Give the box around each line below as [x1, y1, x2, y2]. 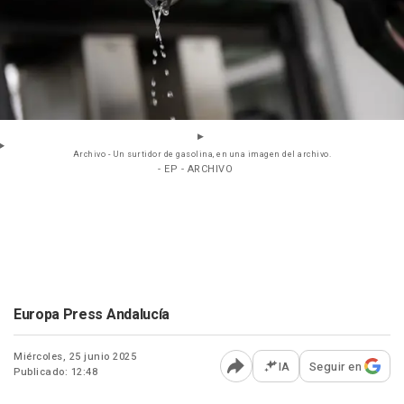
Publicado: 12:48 [14, 363, 97, 380]
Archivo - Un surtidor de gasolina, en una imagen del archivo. [72, 148, 332, 161]
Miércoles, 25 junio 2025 [14, 348, 136, 364]
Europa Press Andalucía [14, 303, 170, 326]
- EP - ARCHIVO [158, 161, 233, 177]
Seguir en [308, 357, 362, 375]
